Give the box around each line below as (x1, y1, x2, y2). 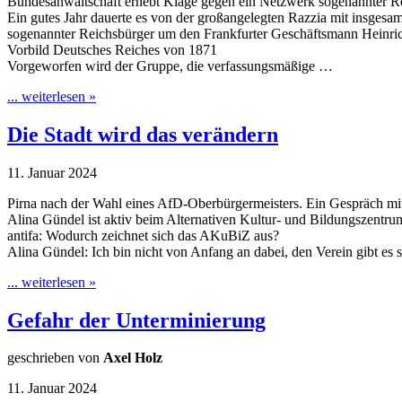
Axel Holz (103, 350, 162, 366)
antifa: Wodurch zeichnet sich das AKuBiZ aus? (7, 227, 279, 243)
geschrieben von (7, 350, 103, 366)
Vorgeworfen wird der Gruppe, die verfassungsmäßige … (7, 57, 333, 74)
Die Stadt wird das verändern (7, 122, 278, 146)
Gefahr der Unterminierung (7, 308, 266, 332)
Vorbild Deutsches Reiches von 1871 (7, 41, 217, 57)
